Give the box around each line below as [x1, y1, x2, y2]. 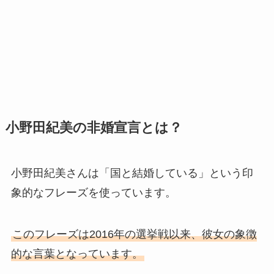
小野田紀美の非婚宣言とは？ [5, 120, 182, 135]
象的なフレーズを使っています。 [10, 186, 176, 199]
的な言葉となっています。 [10, 247, 143, 260]
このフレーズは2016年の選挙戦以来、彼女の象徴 [12, 228, 257, 240]
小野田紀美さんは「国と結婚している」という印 [10, 166, 253, 179]
